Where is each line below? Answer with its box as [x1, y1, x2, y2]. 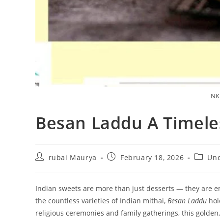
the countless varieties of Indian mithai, [35, 195, 167, 205]
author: [35, 161, 61, 170]
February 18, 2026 [120, 152, 184, 162]
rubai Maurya [48, 152, 97, 162]
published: [107, 161, 145, 170]
